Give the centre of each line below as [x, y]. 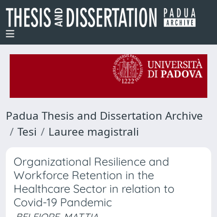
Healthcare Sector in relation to [94, 189]
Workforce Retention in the [84, 175]
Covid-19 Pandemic [63, 202]
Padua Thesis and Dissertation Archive [104, 116]
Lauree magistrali [94, 132]
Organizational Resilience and [91, 162]
